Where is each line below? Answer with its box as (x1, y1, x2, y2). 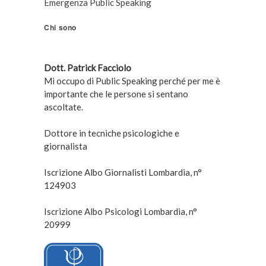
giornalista (43, 141, 87, 151)
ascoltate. (43, 102, 83, 112)
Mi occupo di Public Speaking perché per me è (43, 75, 220, 86)
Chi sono (43, 22, 77, 33)
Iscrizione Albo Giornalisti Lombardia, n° (43, 167, 202, 178)
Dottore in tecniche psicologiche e (43, 128, 179, 138)
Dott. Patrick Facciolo (43, 62, 131, 73)
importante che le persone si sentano (43, 88, 188, 99)
